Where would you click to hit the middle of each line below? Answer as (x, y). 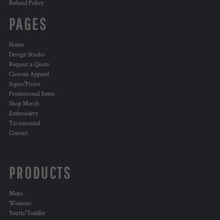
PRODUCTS (40, 173)
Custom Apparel (29, 75)
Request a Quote (29, 65)
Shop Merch (24, 104)
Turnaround (24, 124)
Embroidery (24, 114)
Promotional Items (32, 94)
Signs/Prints (25, 84)
